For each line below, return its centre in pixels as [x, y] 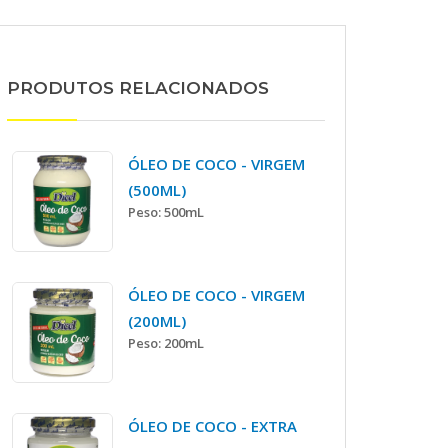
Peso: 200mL [166, 343]
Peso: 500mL [166, 211]
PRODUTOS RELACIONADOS [138, 87]
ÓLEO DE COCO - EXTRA [213, 426]
